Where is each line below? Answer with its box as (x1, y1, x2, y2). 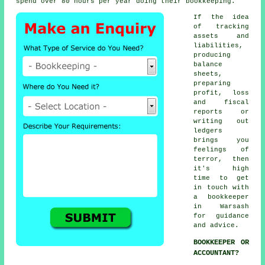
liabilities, (193, 42, 244, 50)
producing (193, 51, 231, 59)
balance (193, 61, 223, 69)
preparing (193, 80, 231, 88)
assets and (193, 33, 249, 40)
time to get (193, 174, 249, 182)
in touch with (193, 184, 249, 192)
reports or (193, 108, 249, 116)
